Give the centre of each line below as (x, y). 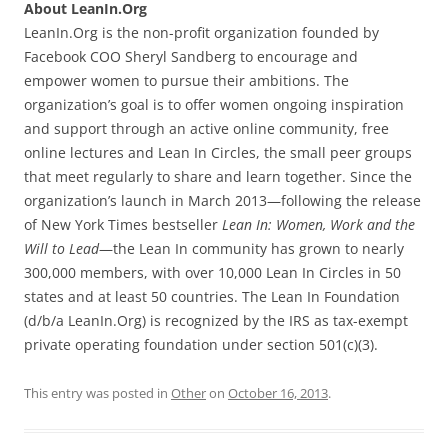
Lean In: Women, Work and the (318, 224)
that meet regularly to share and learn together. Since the (218, 176)
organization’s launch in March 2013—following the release (222, 200)
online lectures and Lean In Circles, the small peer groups (218, 152)
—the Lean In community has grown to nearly (251, 248)
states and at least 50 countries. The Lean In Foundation (212, 296)
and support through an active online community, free (206, 128)
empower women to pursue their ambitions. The (186, 80)
